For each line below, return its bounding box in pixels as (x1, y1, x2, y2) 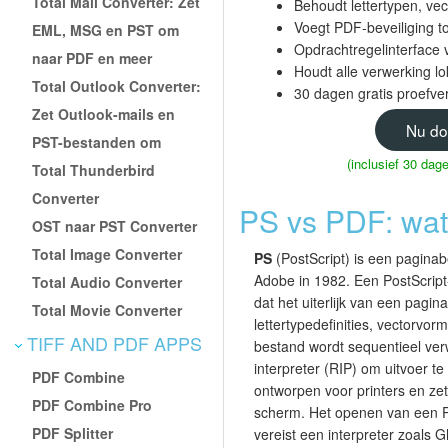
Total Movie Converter (32, 299, 183, 320)
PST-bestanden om (32, 131, 162, 152)
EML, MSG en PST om (32, 19, 180, 40)
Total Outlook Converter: (32, 75, 202, 96)
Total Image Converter (32, 243, 183, 264)
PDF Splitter (32, 422, 114, 443)
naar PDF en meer (32, 47, 153, 68)
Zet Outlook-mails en (32, 103, 176, 124)
